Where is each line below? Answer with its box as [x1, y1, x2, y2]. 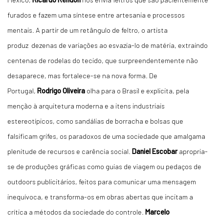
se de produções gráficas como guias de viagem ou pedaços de [7, 161, 201, 171]
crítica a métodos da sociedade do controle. [7, 207, 145, 216]
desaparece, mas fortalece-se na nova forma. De [7, 70, 157, 80]
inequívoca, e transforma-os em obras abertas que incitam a [7, 192, 193, 201]
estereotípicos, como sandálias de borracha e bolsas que [7, 116, 183, 125]
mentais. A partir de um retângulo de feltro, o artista [7, 25, 168, 34]
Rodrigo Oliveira [37, 86, 85, 95]
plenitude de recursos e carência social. [7, 146, 132, 155]
